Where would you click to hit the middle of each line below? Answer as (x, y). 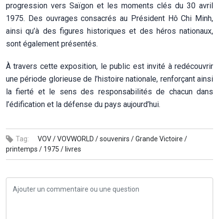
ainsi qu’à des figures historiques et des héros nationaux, (109, 31)
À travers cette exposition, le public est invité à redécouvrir (109, 66)
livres (73, 149)
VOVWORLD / (78, 139)
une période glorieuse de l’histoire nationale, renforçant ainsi (109, 79)
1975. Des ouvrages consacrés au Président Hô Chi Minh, (109, 18)
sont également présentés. (52, 44)
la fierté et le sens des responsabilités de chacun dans (109, 91)
